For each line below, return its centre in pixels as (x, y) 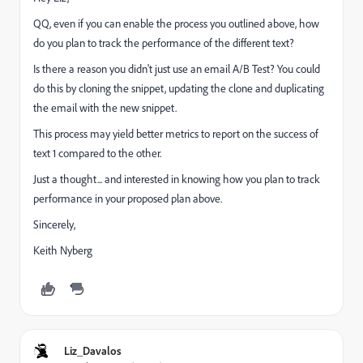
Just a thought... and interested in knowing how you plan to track (177, 179)
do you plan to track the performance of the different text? (164, 43)
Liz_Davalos (93, 350)
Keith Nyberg (63, 250)
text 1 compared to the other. (97, 153)
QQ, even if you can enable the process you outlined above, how (176, 23)
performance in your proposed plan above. (128, 198)
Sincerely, (54, 224)
